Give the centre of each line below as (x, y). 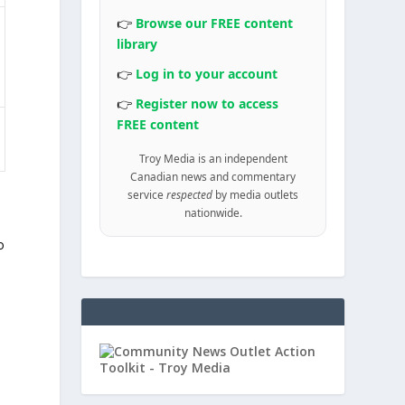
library (137, 44)
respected (190, 194)
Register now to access (207, 104)
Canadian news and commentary (213, 176)
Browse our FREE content (215, 23)
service (147, 194)
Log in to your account (207, 74)
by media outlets (256, 194)
